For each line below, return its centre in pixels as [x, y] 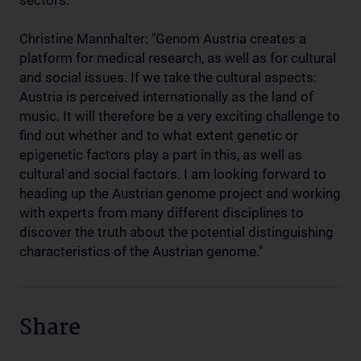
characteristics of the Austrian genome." [141, 251]
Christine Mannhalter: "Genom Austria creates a [163, 39]
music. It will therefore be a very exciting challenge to [180, 116]
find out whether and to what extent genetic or [159, 135]
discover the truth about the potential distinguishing [176, 232]
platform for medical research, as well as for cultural [178, 58]
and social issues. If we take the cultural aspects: [168, 77]
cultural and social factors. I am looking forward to [173, 174]
